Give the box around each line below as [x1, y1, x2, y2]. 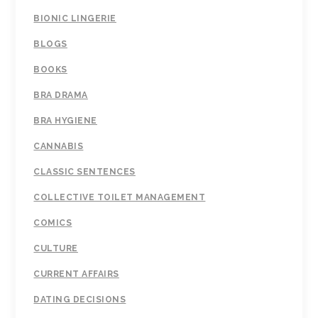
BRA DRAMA [33, 90, 88, 101]
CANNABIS [33, 141, 84, 152]
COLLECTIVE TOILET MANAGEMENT [33, 192, 206, 203]
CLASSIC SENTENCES [33, 167, 136, 177]
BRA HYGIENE [33, 116, 97, 126]
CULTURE [33, 243, 78, 254]
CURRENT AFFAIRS [33, 269, 119, 280]
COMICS [33, 218, 72, 229]
